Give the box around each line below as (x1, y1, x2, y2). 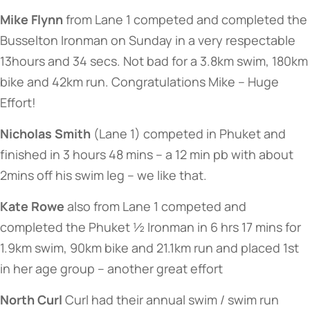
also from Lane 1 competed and (64, 198, 246, 215)
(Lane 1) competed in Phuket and (91, 125, 286, 142)
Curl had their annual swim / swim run (62, 291, 279, 308)
